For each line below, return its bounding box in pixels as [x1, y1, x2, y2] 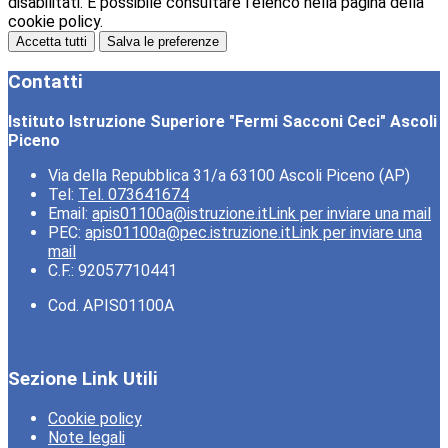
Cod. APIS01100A [48, 295, 174, 315]
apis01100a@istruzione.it [92, 203, 268, 223]
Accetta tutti [16, 34, 87, 50]
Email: [48, 203, 92, 223]
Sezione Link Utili [8, 368, 158, 391]
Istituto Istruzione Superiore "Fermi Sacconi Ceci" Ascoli [8, 111, 437, 131]
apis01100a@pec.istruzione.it [85, 222, 291, 242]
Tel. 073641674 [78, 184, 189, 204]
